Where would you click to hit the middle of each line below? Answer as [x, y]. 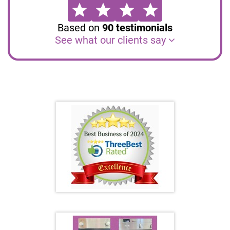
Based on [80, 28]
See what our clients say [112, 40]
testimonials [143, 28]
